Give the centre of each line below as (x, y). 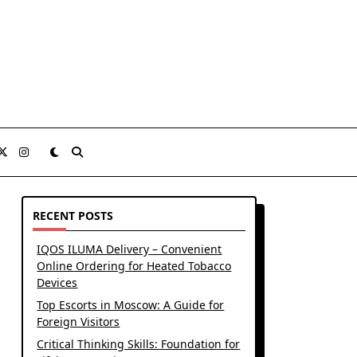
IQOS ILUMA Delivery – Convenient (129, 249)
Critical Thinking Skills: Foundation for (139, 344)
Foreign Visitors (78, 322)
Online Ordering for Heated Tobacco (134, 266)
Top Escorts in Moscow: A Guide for (131, 305)
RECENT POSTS (73, 216)
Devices (57, 282)
